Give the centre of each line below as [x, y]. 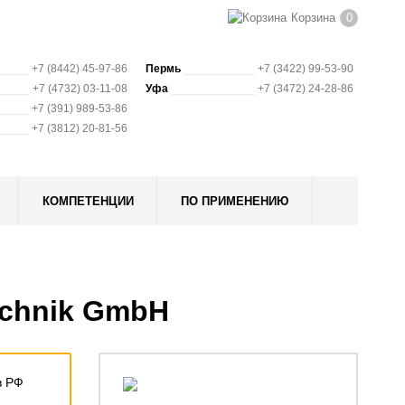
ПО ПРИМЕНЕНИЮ [235, 201]
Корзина [313, 18]
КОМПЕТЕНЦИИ [88, 201]
